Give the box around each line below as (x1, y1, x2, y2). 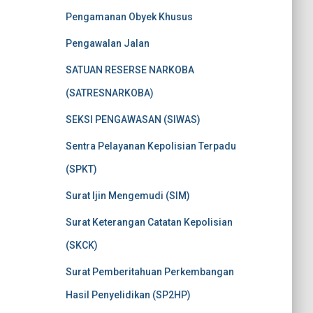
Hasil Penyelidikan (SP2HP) (65, 289, 191, 300)
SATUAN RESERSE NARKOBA (65, 64, 194, 75)
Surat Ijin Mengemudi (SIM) (65, 190, 190, 201)
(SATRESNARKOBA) (65, 87, 154, 99)
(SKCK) (65, 240, 98, 251)
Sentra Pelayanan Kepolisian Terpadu (65, 140, 236, 152)
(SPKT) (65, 163, 97, 175)
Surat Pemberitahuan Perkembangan (65, 266, 234, 277)
